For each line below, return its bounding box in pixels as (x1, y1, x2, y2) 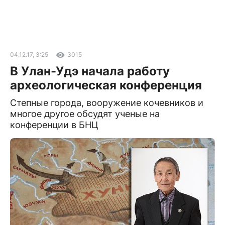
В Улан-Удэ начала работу (10, 64, 170, 78)
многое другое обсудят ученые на (10, 108, 160, 119)
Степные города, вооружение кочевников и (10, 97, 203, 108)
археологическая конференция (10, 78, 202, 92)
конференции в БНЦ (10, 120, 98, 130)
